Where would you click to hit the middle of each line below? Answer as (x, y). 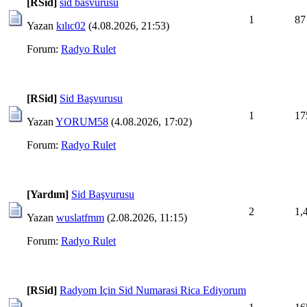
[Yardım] (48, 194)
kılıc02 (71, 25)
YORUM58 (82, 121)
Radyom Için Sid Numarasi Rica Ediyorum (153, 290)
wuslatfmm (80, 217)
